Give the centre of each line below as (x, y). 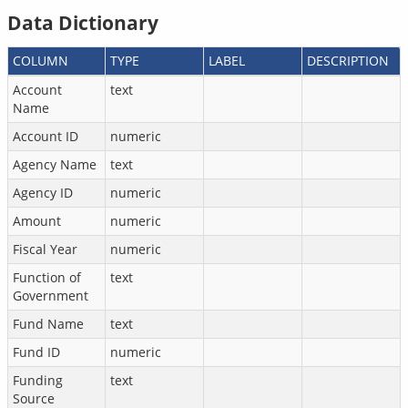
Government (51, 296)
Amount (37, 221)
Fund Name (48, 324)
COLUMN (41, 61)
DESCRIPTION (348, 61)
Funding (38, 380)
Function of (47, 277)
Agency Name (55, 164)
